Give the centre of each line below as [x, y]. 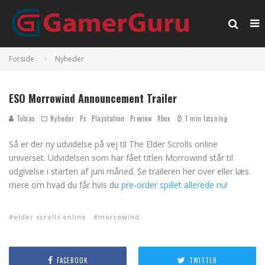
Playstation [108, 118]
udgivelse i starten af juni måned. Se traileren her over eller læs [129, 171]
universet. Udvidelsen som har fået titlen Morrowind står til [121, 158]
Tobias [25, 118]
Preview [141, 118]
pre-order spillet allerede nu [174, 185]
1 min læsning [205, 118]
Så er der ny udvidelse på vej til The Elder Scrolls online [113, 144]
